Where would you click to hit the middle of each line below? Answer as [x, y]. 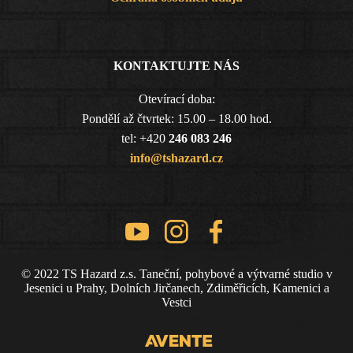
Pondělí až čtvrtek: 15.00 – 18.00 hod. [176, 119]
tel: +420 [145, 138]
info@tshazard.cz [176, 158]
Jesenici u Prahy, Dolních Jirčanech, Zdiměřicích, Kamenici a [176, 288]
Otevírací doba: [176, 99]
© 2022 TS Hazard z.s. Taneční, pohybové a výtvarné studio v [176, 274]
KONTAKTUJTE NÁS [176, 66]
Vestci [176, 302]
